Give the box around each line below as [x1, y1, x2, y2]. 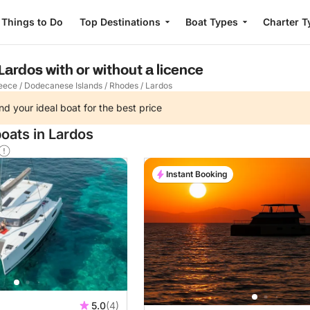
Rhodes [109, 80, 138, 91]
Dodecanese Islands [24, 80, 102, 91]
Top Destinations [79, 16, 161, 28]
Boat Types [185, 16, 238, 28]
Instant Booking [166, 169, 228, 179]
